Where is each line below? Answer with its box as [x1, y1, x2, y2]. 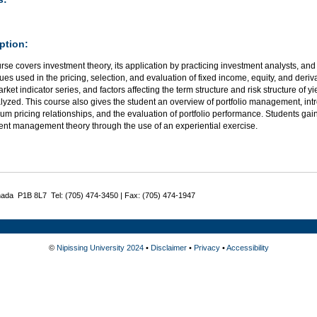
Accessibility [226, 243, 269, 252]
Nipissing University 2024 [56, 243, 144, 252]
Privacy [193, 243, 220, 252]
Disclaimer [150, 243, 187, 252]
